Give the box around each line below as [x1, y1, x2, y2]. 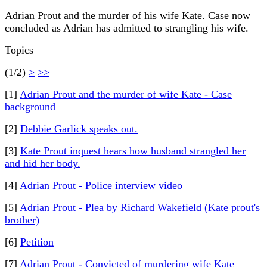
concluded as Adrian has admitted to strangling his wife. [5, 22, 249, 34]
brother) [5, 214, 39, 226]
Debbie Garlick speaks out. [20, 123, 138, 135]
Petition [20, 236, 54, 248]
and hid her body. [5, 157, 80, 169]
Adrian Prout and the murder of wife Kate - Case [20, 88, 232, 100]
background [5, 101, 55, 113]
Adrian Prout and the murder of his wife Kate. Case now [5, 10, 250, 21]
